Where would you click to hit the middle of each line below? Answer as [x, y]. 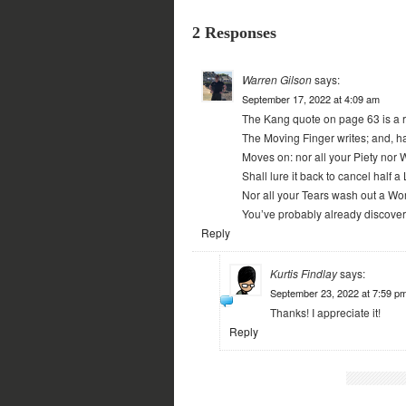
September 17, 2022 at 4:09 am [311, 99]
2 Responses [234, 33]
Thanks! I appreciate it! [325, 313]
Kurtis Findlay [304, 274]
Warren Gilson [277, 80]
